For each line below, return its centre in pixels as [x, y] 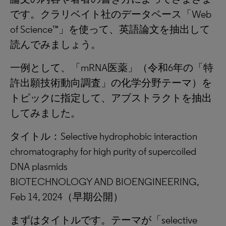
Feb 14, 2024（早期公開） [67, 197]
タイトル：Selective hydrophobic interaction [104, 136]
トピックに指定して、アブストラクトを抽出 [111, 98]
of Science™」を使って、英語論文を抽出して [110, 29]
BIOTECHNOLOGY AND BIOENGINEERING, [105, 182]
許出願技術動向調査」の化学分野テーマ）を [111, 83]
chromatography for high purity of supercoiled [103, 151]
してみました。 [45, 113]
